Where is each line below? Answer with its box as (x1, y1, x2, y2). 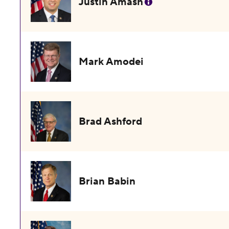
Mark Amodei (79, 55, 144, 68)
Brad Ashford (79, 115, 143, 128)
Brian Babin (79, 175, 136, 188)
